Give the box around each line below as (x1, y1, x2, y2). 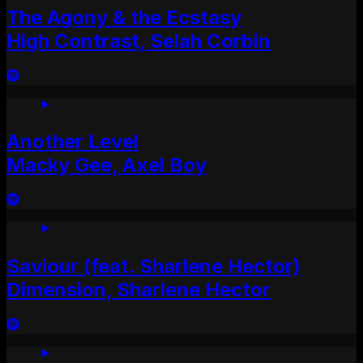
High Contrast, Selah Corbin (6, 28, 271, 53)
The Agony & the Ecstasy (6, 5, 241, 29)
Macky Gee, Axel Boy (6, 153, 207, 177)
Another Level (6, 130, 139, 154)
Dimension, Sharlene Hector (6, 278, 271, 302)
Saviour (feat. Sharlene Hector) (6, 254, 301, 279)
